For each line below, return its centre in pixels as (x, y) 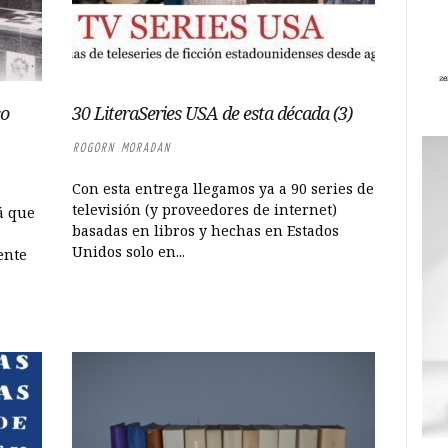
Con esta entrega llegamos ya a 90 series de (223, 188)
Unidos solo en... (129, 251)
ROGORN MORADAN (121, 147)
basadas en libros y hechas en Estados (206, 230)
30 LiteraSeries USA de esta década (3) (212, 113)
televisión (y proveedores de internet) (205, 209)
